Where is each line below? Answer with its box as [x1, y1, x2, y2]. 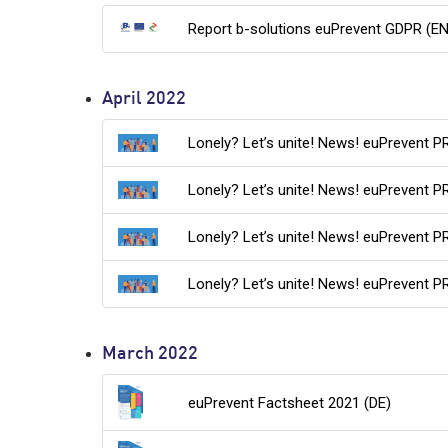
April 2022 [102, 91, 186, 109]
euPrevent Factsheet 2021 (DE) [188, 393, 392, 412]
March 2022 [102, 346, 198, 364]
